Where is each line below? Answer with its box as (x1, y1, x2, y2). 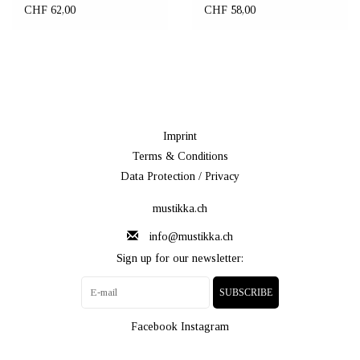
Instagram (181, 320, 229, 333)
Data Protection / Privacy (121, 170, 239, 182)
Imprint (163, 129, 197, 142)
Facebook (131, 320, 178, 333)
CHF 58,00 (204, 3, 256, 16)
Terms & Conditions (132, 149, 228, 162)
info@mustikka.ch (149, 230, 233, 243)
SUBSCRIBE (219, 286, 272, 298)
